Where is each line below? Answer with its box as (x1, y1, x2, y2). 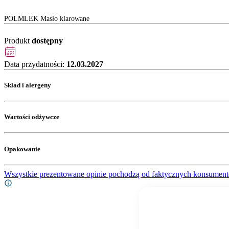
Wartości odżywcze (4, 113, 59, 121)
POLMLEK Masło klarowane (4, 14, 89, 22)
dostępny (32, 36, 63, 45)
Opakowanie (4, 145, 40, 153)
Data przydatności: (4, 59, 66, 68)
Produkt (4, 36, 32, 45)
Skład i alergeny (4, 81, 51, 89)
